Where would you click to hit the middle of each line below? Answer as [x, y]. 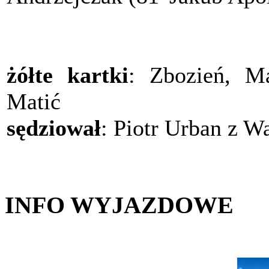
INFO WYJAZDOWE [119, 205]
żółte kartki [68, 75]
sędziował [54, 128]
